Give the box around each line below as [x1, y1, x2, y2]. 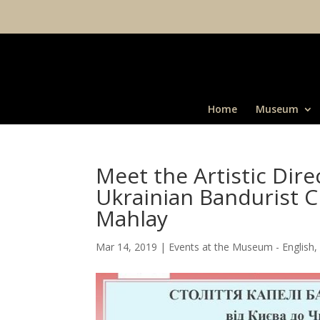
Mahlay [96, 204, 169, 233]
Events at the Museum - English [169, 240, 315, 254]
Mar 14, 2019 [96, 240, 158, 254]
